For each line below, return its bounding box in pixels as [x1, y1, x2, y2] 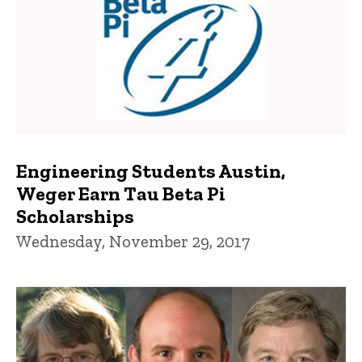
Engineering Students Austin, [16, 158, 285, 183]
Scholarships [16, 204, 134, 228]
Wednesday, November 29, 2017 [16, 230, 250, 251]
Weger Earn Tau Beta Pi [16, 181, 225, 205]
